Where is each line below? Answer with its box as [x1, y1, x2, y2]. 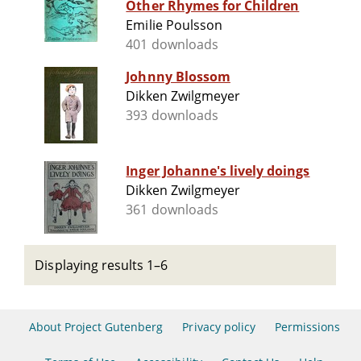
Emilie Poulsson [126, 16, 222, 35]
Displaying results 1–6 [35, 256, 168, 274]
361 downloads [126, 201, 218, 219]
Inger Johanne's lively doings [126, 162, 310, 180]
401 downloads [126, 35, 218, 54]
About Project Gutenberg [28, 319, 164, 334]
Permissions [275, 319, 341, 334]
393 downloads [126, 106, 218, 125]
